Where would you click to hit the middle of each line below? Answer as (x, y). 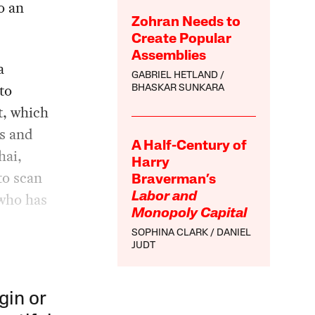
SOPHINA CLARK (170, 233)
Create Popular (182, 39)
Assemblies (169, 56)
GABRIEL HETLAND (175, 75)
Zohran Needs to (186, 22)
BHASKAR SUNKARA (178, 88)
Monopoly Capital (189, 213)
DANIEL (234, 233)
